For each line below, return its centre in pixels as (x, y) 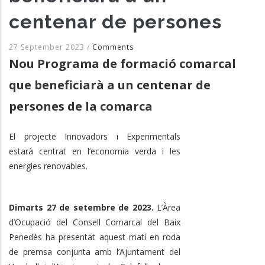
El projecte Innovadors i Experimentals (95, 136)
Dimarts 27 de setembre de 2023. (81, 207)
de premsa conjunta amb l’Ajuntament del (95, 251)
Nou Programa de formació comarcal (122, 63)
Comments (113, 47)
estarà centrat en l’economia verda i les (95, 151)
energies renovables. (48, 166)
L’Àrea (167, 207)
